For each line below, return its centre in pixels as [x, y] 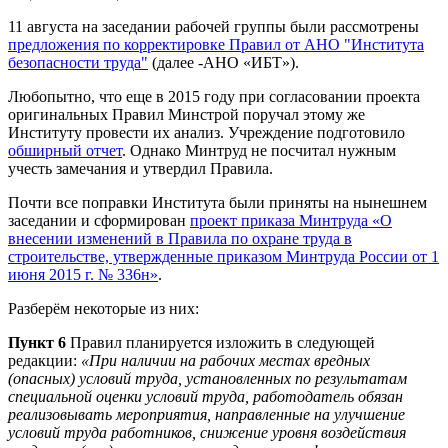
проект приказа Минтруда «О [291, 220]
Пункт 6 [37, 342]
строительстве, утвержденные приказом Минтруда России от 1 [223, 256]
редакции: [44, 360]
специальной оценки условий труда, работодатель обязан [205, 396]
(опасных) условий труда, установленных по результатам [207, 378]
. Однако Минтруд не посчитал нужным [259, 150]
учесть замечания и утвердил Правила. [140, 168]
